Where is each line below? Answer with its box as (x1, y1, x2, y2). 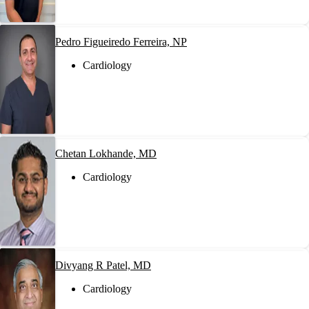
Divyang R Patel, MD (55, 259, 151, 271)
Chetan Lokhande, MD (55, 147, 157, 159)
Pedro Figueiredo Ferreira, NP (55, 35, 187, 48)
